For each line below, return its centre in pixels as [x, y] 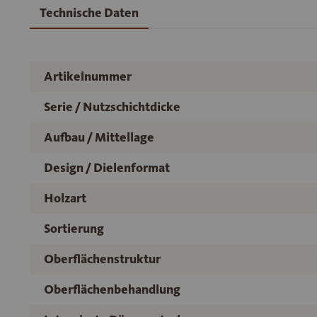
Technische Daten [89, 13]
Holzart [65, 198]
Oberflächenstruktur [102, 259]
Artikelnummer [88, 77]
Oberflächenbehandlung [112, 290]
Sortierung [74, 229]
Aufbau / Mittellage [99, 138]
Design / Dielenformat [107, 168]
